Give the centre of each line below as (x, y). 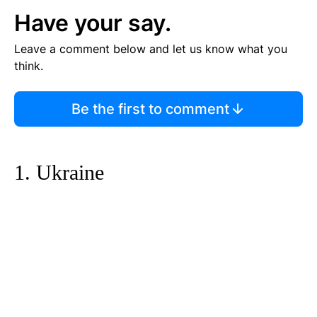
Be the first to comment (150, 109)
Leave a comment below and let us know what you (151, 49)
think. (29, 66)
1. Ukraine (59, 173)
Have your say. (93, 23)
